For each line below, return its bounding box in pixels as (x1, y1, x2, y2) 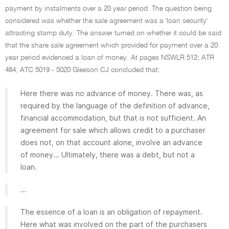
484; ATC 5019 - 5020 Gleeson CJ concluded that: (5, 66, 160, 74)
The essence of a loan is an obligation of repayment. (20, 208, 202, 216)
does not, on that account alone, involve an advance (20, 138, 202, 147)
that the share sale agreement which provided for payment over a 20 (5, 42, 218, 49)
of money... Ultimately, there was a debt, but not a (20, 150, 195, 159)
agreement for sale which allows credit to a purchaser (20, 126, 205, 134)
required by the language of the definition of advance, (20, 101, 210, 110)
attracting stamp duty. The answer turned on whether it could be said (5, 30, 221, 37)
